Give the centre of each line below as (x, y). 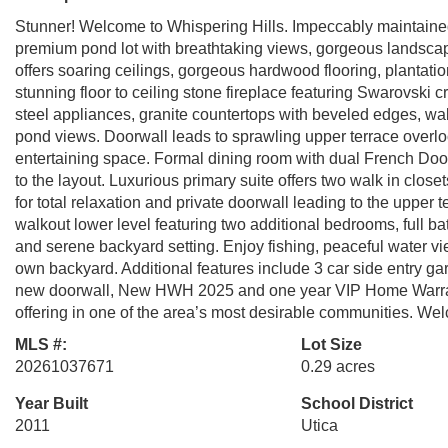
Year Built (51, 403)
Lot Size (331, 344)
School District (356, 403)
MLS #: (41, 344)
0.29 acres (337, 366)
